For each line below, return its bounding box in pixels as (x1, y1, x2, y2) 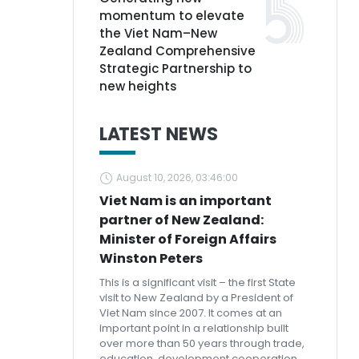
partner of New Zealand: (99, 211, 264, 229)
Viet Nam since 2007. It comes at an (99, 305, 282, 321)
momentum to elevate (99, 7, 244, 24)
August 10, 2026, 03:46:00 (116, 171, 238, 184)
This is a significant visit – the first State (99, 275, 296, 290)
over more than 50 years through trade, (99, 336, 305, 351)
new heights (99, 78, 176, 95)
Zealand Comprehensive (99, 42, 256, 59)
